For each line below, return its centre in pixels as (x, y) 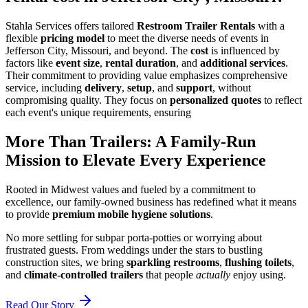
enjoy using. (258, 275)
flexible (23, 38)
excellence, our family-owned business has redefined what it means (151, 202)
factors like (31, 63)
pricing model (73, 38)
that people (169, 275)
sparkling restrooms (173, 263)
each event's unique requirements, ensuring (98, 113)
